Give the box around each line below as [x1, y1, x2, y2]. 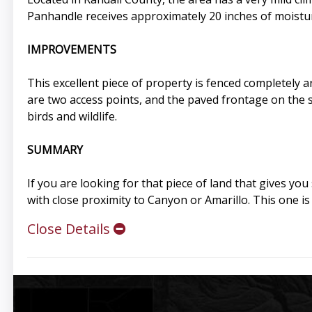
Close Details [26, 219, 114, 238]
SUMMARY [26, 141, 83, 157]
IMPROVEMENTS [26, 41, 116, 57]
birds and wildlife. [26, 108, 117, 124]
